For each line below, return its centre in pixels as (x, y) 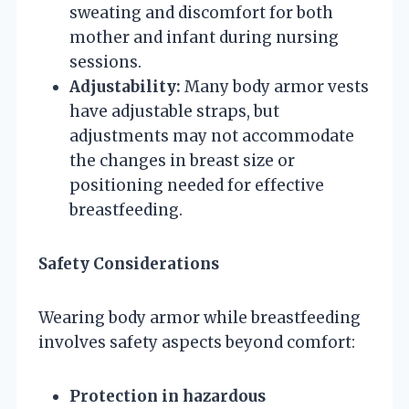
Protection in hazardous (168, 396)
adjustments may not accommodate (212, 136)
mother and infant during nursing (204, 37)
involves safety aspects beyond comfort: (197, 342)
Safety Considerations (129, 263)
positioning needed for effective (197, 185)
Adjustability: (125, 86)
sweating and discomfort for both (201, 12)
